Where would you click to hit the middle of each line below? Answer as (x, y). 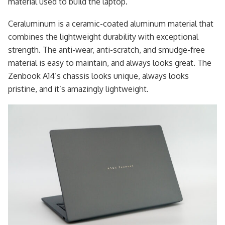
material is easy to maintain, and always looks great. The (110, 63)
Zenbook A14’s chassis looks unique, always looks (98, 76)
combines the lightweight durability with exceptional (103, 37)
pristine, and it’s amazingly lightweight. (78, 89)
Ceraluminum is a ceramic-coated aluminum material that (111, 24)
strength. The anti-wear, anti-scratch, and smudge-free (106, 50)
